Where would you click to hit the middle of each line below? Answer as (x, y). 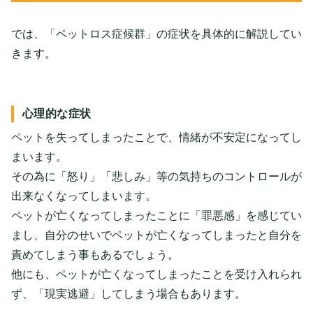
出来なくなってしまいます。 (84, 196)
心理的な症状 (57, 114)
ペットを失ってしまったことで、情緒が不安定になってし (156, 138)
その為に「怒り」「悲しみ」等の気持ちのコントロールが (156, 177)
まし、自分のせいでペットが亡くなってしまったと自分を (156, 235)
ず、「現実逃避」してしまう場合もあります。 (129, 294)
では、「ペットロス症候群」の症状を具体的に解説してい (156, 34)
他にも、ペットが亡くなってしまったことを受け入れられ (156, 275)
